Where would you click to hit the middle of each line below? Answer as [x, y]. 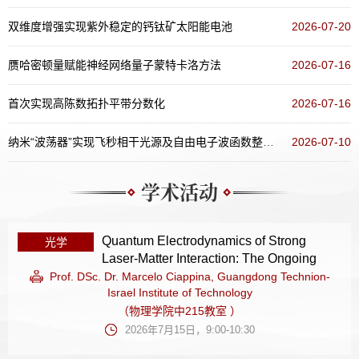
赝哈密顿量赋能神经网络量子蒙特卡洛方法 [115, 65]
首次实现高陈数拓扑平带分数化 [87, 103]
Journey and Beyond [161, 276]
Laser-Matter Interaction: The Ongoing [209, 258]
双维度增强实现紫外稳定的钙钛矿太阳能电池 [120, 26]
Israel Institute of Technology [179, 292]
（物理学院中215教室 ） [179, 311]
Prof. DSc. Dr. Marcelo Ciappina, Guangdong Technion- [190, 276]
